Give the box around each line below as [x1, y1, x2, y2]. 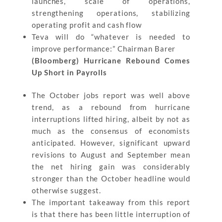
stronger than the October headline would [32, 174, 190, 183]
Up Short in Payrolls [32, 67, 107, 77]
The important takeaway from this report [32, 198, 190, 207]
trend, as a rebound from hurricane [32, 103, 190, 111]
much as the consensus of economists [32, 126, 190, 135]
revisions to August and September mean [32, 150, 190, 159]
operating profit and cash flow [32, 20, 142, 29]
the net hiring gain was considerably [32, 162, 190, 171]
